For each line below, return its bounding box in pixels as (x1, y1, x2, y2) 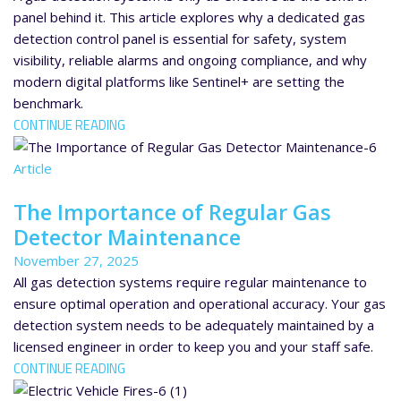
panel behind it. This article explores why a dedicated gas (13, 7, 365, 26)
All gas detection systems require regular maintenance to (13, 273, 367, 292)
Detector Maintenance (13, 223, 241, 252)
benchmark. (13, 93, 83, 112)
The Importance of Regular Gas (13, 198, 331, 227)
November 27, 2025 (13, 252, 139, 270)
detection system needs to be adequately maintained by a (13, 316, 374, 335)
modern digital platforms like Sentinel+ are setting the (13, 72, 345, 90)
